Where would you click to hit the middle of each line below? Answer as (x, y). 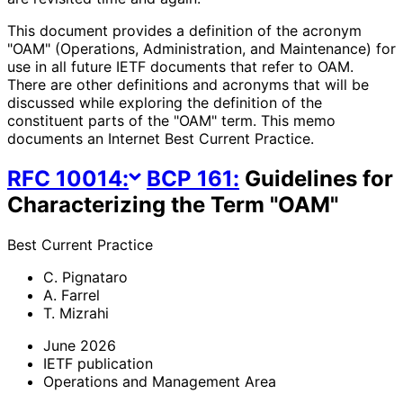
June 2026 (80, 346)
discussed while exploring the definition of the (165, 103)
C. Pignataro (85, 278)
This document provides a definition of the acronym (184, 31)
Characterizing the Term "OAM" (173, 205)
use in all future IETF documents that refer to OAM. (180, 67)
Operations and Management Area (160, 382)
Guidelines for (316, 179)
